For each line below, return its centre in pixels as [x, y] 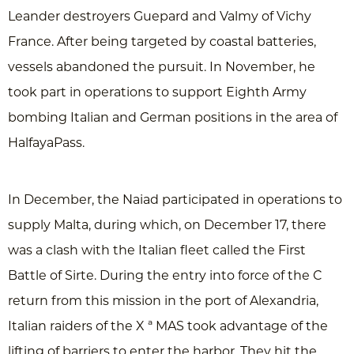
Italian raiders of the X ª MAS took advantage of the [168, 326]
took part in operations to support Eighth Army [157, 92]
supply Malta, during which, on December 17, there [167, 225]
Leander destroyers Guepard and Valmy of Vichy [160, 16]
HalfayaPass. [46, 143]
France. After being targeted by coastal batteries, [162, 41]
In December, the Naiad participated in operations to [175, 200]
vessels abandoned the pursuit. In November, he [162, 67]
